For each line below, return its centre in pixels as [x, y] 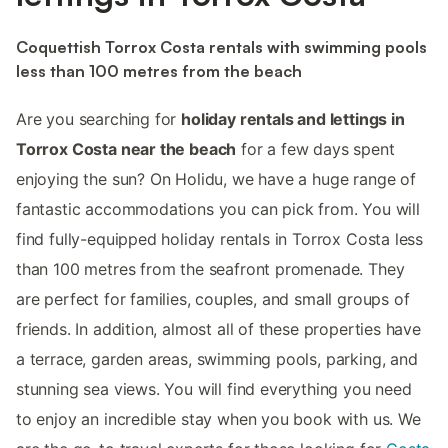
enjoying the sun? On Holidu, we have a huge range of [216, 179]
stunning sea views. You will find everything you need [214, 389]
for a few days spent [315, 149]
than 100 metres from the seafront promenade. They [210, 269]
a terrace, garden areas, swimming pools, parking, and [217, 359]
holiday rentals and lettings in [293, 119]
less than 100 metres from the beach [159, 70]
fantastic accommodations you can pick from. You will [218, 209]
